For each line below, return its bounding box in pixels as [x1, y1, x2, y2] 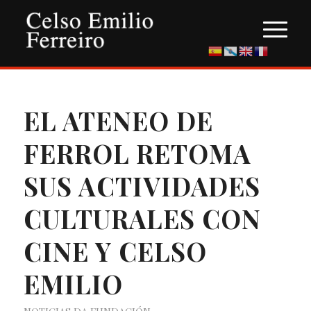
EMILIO [23, 267, 123, 301]
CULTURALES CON [23, 201, 261, 235]
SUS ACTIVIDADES [23, 169, 260, 203]
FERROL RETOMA [23, 136, 251, 170]
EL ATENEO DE [23, 103, 213, 137]
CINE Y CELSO [23, 234, 207, 268]
